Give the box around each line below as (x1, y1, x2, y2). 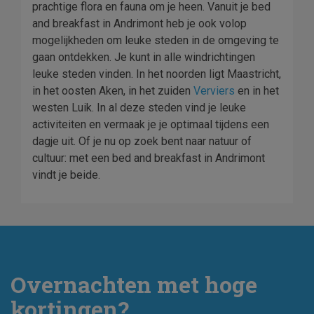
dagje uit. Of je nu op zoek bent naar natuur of (32, 135, 252, 148)
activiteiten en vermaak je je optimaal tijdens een (32, 118, 269, 131)
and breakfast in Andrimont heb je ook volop (32, 17, 247, 30)
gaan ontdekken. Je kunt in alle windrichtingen (32, 50, 255, 64)
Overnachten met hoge (11, 269, 257, 299)
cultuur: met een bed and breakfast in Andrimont (32, 151, 265, 165)
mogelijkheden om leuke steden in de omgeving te (32, 34, 279, 47)
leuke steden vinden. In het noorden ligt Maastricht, (32, 67, 281, 81)
